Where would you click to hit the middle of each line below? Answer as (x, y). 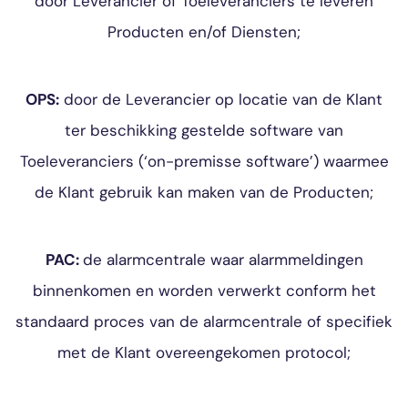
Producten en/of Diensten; (204, 32)
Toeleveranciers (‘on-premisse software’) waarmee (204, 161)
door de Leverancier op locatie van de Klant (221, 99)
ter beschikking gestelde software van (204, 130)
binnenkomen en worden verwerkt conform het (204, 291)
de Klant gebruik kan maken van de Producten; (204, 192)
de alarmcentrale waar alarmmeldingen (223, 260)
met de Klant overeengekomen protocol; (204, 352)
